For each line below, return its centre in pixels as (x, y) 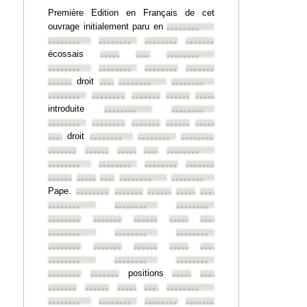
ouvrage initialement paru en (107, 26)
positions (146, 273)
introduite (76, 109)
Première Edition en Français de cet (131, 13)
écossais (74, 54)
